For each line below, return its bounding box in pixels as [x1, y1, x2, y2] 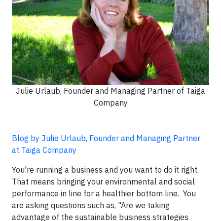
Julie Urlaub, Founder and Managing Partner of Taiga [16, 85, 205, 96]
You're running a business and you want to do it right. [12, 164, 199, 175]
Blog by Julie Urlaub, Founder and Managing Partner [12, 133, 200, 143]
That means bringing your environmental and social [12, 176, 195, 186]
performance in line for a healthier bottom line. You [12, 188, 196, 198]
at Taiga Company [12, 145, 76, 155]
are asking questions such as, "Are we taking [12, 200, 170, 210]
